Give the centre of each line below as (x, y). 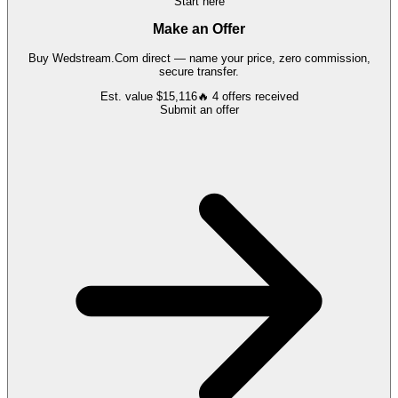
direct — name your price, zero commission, (254, 59)
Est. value (128, 97)
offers (236, 97)
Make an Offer (199, 29)
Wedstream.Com (95, 59)
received (275, 97)
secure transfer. (199, 72)
